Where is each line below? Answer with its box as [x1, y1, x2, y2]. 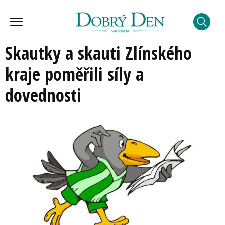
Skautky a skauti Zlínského [5, 41, 192, 65]
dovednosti [5, 83, 81, 107]
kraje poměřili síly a [5, 62, 144, 86]
